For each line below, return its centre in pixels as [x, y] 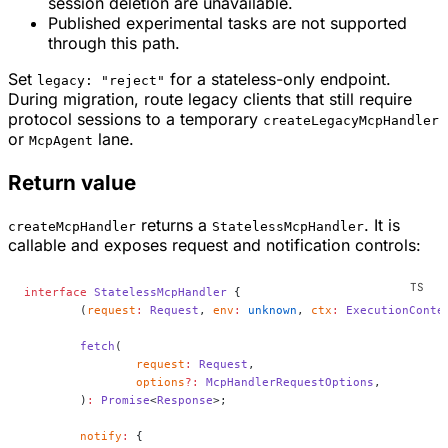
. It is [382, 225]
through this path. [114, 43]
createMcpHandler [72, 227]
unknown [269, 310]
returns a [174, 225]
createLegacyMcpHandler [351, 121]
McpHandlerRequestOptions [286, 382]
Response [185, 400]
